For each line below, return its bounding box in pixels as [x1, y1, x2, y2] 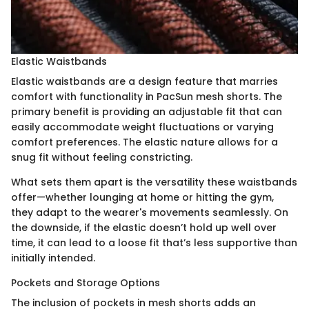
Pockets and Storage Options [11, 276, 160, 290]
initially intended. [11, 251, 95, 266]
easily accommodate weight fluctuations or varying [11, 120, 274, 134]
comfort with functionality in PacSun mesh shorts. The [11, 90, 282, 104]
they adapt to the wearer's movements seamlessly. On [11, 206, 288, 220]
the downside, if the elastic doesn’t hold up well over [11, 221, 277, 235]
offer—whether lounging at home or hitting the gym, [11, 190, 274, 205]
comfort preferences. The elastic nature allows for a [11, 135, 278, 150]
